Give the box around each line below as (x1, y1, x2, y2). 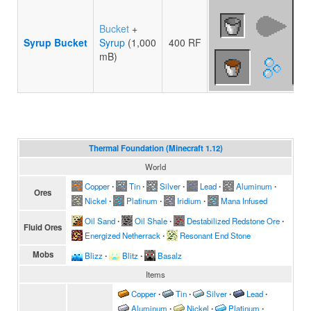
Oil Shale (135, 215, 167, 226)
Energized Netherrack (85, 230, 160, 241)
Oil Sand (85, 215, 115, 226)
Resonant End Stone (180, 230, 251, 241)
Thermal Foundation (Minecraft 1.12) (88, 142, 223, 154)
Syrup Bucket (24, 35, 87, 49)
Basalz (158, 250, 182, 261)
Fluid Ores (24, 221, 62, 233)
